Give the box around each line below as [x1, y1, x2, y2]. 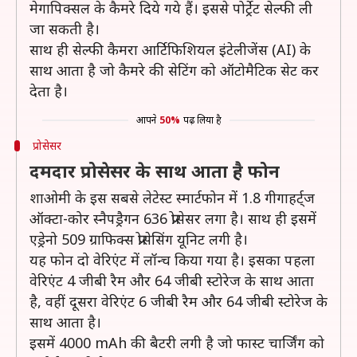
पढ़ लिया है [182, 113, 222, 127]
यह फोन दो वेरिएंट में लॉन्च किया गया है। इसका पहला [29, 250, 315, 269]
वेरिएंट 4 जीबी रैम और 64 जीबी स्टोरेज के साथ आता [29, 271, 314, 290]
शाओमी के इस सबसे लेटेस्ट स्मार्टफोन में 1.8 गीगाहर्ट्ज [29, 188, 315, 207]
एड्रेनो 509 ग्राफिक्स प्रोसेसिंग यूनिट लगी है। [29, 229, 248, 249]
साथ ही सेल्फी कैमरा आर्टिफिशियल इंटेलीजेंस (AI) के [29, 40, 311, 59]
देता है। [29, 81, 68, 100]
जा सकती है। [29, 19, 100, 38]
